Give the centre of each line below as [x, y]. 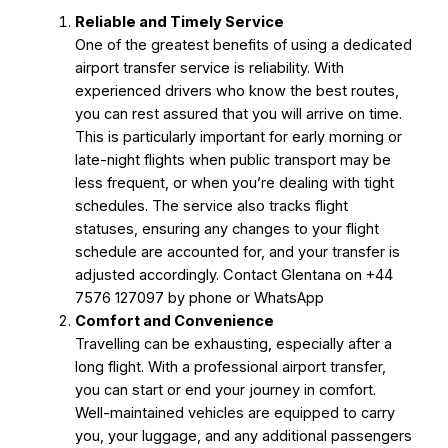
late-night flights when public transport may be [232, 159]
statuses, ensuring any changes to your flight [226, 228]
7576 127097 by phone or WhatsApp [199, 297]
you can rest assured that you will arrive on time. [238, 113]
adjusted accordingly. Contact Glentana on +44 [233, 274]
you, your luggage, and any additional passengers [243, 435]
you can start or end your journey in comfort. [225, 389]
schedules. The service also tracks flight [211, 205]
